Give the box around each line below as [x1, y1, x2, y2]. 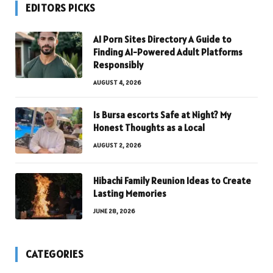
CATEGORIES [26, 247, 84, 261]
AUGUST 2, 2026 [93, 141, 141, 150]
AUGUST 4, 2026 [93, 79, 141, 87]
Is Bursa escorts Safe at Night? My [93, 109, 231, 121]
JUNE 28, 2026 [93, 207, 135, 216]
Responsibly [93, 59, 143, 71]
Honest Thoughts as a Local [93, 122, 205, 134]
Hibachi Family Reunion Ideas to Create [93, 175, 251, 187]
